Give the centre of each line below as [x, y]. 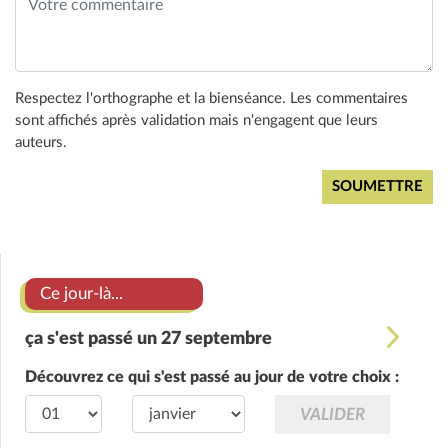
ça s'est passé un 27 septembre [148, 339]
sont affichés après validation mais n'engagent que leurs [196, 121]
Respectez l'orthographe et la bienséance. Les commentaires [211, 99]
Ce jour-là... [81, 294]
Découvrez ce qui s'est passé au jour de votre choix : [212, 377]
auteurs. [41, 143]
